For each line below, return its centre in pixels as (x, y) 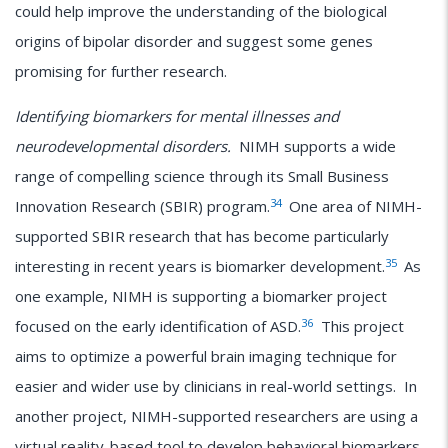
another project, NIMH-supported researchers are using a (216, 416)
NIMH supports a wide (313, 146)
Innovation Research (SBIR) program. (142, 206)
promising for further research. (121, 71)
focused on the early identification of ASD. (158, 326)
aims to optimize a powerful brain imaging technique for (206, 356)
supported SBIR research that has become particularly (202, 236)
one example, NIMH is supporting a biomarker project (201, 296)
